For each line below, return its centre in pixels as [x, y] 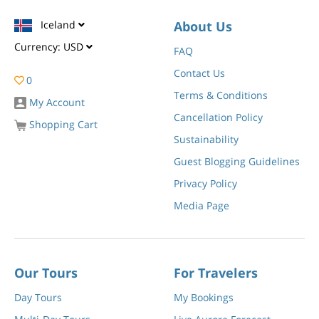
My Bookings [204, 298]
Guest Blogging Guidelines [237, 162]
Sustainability [206, 140]
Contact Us [199, 73]
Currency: [37, 47]
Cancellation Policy [218, 117]
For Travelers [216, 273]
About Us [203, 27]
